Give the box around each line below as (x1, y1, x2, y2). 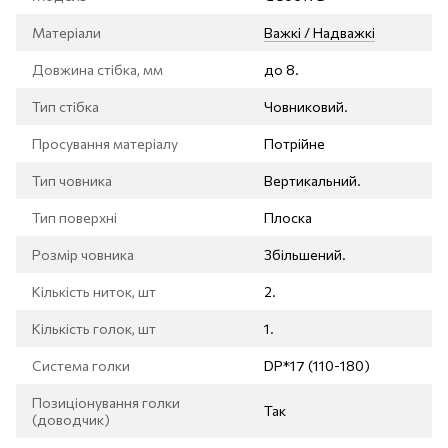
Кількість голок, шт (32, 319, 156, 337)
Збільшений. (264, 245, 346, 263)
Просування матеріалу (32, 134, 178, 152)
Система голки (32, 356, 130, 374)
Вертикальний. (264, 171, 361, 189)
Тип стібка (32, 97, 99, 115)
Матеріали (32, 23, 101, 41)
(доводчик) (32, 410, 110, 428)
